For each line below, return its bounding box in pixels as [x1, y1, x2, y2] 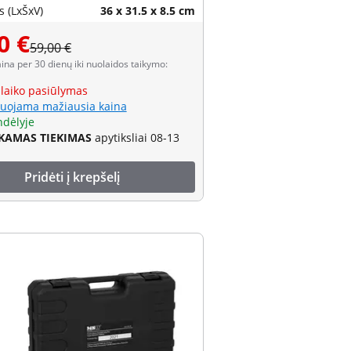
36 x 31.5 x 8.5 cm [100, 3, 195, 18]
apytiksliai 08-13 [94, 130, 179, 145]
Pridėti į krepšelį [24, 168, 121, 186]
